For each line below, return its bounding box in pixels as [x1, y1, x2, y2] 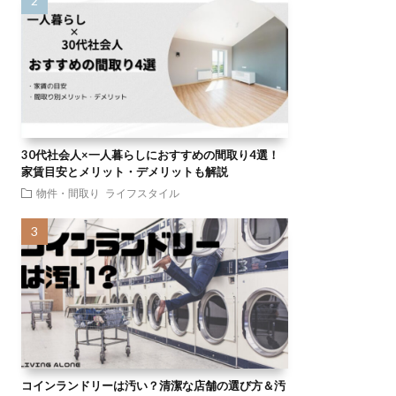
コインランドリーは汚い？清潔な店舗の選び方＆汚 [20, 378, 286, 393]
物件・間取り [35, 187, 100, 199]
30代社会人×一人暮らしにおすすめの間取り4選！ [20, 148, 279, 163]
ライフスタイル [104, 187, 179, 199]
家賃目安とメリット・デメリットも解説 [20, 164, 228, 179]
